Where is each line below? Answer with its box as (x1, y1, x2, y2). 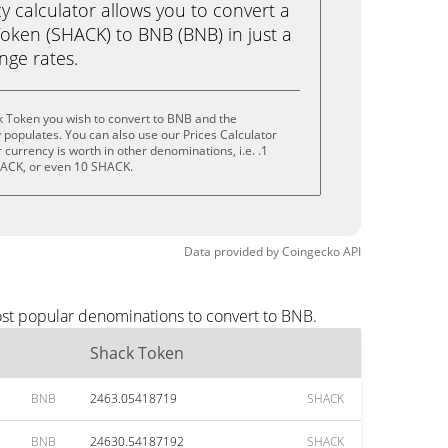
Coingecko (282, 243, 340, 260)
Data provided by (184, 243, 279, 260)
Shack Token (90, 342, 184, 364)
